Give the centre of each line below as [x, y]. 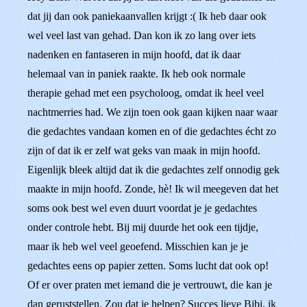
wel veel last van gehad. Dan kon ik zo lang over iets [142, 35]
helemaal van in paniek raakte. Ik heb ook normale [136, 74]
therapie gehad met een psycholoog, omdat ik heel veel [146, 93]
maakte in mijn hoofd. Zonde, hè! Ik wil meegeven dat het [153, 189]
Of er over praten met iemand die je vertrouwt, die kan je [150, 285]
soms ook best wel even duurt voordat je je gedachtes [142, 208]
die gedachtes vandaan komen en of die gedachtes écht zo [152, 131]
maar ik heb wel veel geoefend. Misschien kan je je [138, 246]
